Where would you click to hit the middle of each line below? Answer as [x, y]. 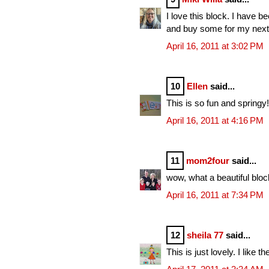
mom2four [208, 160]
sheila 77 [205, 235]
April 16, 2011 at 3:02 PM [215, 46]
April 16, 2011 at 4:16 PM [215, 120]
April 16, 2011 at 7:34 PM [215, 195]
